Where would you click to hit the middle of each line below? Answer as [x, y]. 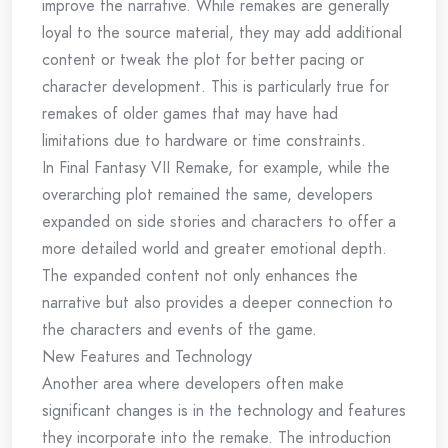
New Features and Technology [147, 356]
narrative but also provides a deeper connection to [217, 302]
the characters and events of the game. [179, 329]
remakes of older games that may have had [190, 113]
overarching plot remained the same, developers [207, 194]
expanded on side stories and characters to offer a [219, 221]
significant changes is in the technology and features [224, 410]
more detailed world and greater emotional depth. [214, 248]
